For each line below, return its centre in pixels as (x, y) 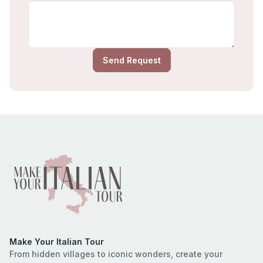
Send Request (131, 60)
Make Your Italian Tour (57, 241)
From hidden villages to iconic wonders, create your (116, 254)
